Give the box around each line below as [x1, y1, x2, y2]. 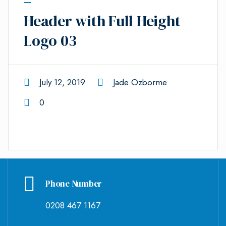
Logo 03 [24, 30, 77, 51]
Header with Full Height [24, 11, 181, 32]
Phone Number [45, 178, 102, 190]
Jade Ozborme [112, 76, 167, 89]
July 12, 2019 [39, 76, 85, 89]
